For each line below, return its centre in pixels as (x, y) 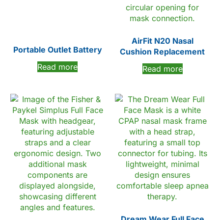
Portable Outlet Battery (57, 49)
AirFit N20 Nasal (162, 41)
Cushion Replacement (163, 52)
